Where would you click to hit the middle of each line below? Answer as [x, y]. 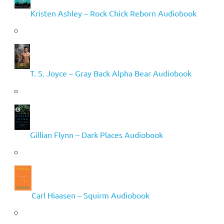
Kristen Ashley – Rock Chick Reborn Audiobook [113, 13]
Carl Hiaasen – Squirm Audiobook [90, 195]
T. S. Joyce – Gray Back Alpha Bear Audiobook [110, 73]
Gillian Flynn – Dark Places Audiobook [96, 134]
